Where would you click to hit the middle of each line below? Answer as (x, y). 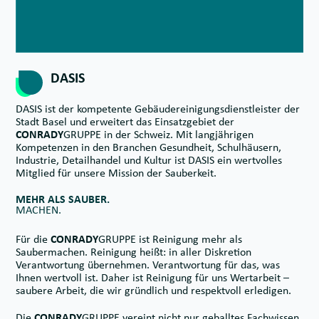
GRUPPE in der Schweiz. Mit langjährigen (158, 135)
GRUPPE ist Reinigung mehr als (170, 239)
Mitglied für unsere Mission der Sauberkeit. (116, 173)
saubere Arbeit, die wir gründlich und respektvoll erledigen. (153, 291)
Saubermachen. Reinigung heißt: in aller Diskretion (134, 252)
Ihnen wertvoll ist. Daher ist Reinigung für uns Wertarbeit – (152, 278)
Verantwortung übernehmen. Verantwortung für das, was (148, 265)
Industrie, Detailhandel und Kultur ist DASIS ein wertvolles (149, 160)
